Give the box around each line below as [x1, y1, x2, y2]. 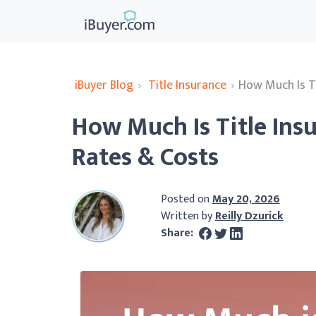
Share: [160, 223, 196, 243]
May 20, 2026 [212, 189, 280, 209]
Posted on [160, 189, 212, 209]
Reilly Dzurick [214, 206, 284, 226]
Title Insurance [148, 75, 227, 96]
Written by [160, 206, 215, 226]
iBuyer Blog [75, 75, 133, 96]
